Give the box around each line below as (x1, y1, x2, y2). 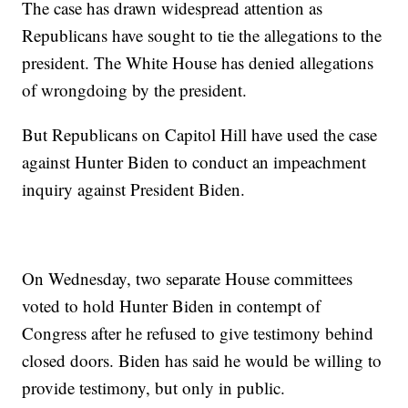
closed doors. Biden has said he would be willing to (22, 349, 382, 372)
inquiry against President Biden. (22, 178, 251, 201)
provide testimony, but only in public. (22, 376, 291, 400)
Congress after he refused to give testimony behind (22, 321, 374, 345)
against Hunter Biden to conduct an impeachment (22, 150, 367, 174)
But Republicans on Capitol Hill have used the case (22, 123, 378, 147)
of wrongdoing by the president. (22, 78, 253, 102)
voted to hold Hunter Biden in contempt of (22, 294, 321, 318)
